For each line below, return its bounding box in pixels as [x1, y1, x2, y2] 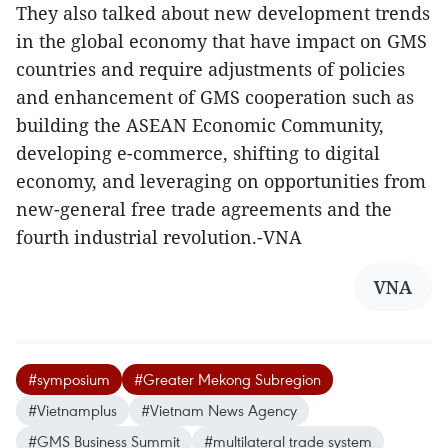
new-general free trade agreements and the [16, 197, 392, 222]
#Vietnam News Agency [141, 400, 297, 421]
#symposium [28, 369, 110, 390]
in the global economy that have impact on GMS [16, 29, 427, 54]
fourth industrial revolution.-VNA [16, 225, 307, 250]
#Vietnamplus [28, 400, 117, 421]
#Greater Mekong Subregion [134, 369, 321, 390]
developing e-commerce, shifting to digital [16, 141, 380, 166]
